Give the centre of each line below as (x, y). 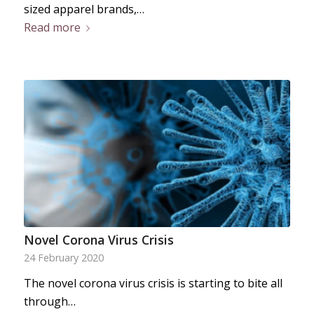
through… (49, 301)
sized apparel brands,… (84, 9)
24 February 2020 (63, 257)
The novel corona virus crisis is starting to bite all (153, 283)
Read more (52, 28)
